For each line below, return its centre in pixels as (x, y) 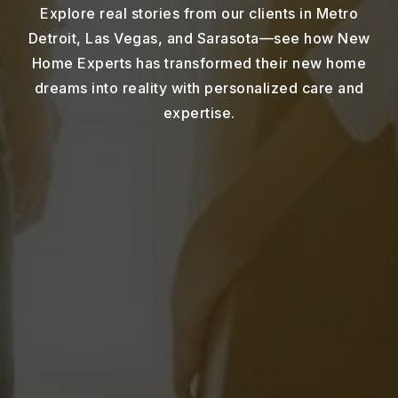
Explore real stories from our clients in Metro (199, 14)
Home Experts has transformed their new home (199, 64)
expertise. (199, 113)
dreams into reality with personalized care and (199, 88)
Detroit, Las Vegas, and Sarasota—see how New (199, 39)
